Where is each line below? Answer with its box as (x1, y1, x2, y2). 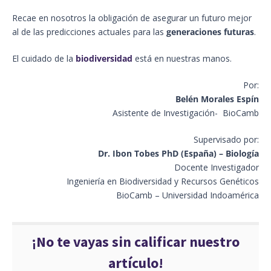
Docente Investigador (174, 162, 259, 174)
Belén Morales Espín (175, 93, 259, 105)
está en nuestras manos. (132, 53, 232, 65)
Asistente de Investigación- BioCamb (113, 107, 259, 119)
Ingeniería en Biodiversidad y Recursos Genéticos (67, 175, 259, 188)
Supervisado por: (194, 134, 259, 146)
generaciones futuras (166, 26, 254, 38)
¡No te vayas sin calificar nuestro (31, 233, 240, 251)
